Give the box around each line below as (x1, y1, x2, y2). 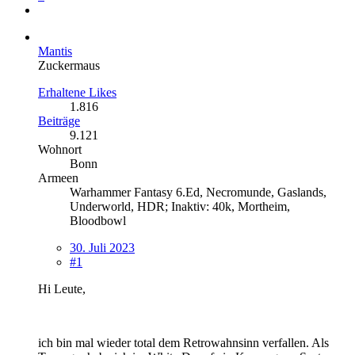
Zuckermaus (38, 58, 100, 72)
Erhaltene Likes (38, 85, 116, 99)
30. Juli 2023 (70, 240, 135, 254)
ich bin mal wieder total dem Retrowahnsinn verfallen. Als (38, 335, 329, 349)
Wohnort (38, 142, 82, 156)
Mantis (38, 44, 72, 58)
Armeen (38, 170, 78, 185)
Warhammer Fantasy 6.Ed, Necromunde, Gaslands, (70, 185, 326, 199)
